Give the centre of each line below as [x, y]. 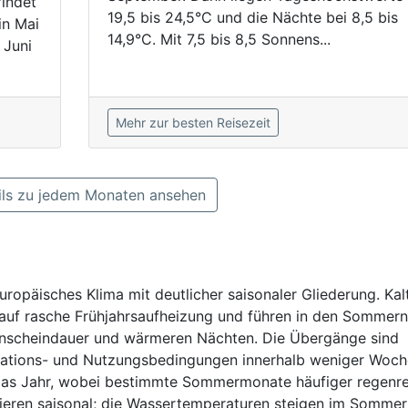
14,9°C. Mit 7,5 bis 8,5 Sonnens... [219, 39]
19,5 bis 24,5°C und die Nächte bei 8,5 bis [252, 17]
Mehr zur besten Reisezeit [193, 122]
